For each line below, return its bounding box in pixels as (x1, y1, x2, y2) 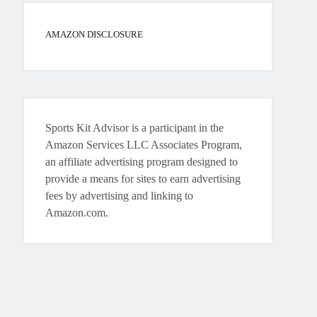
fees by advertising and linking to (45, 189, 194, 202)
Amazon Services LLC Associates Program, (45, 138, 243, 151)
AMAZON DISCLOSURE (45, 28, 144, 40)
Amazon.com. (45, 206, 109, 219)
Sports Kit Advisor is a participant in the (45, 121, 224, 134)
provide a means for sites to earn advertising (45, 172, 241, 185)
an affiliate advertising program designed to (45, 155, 238, 168)
